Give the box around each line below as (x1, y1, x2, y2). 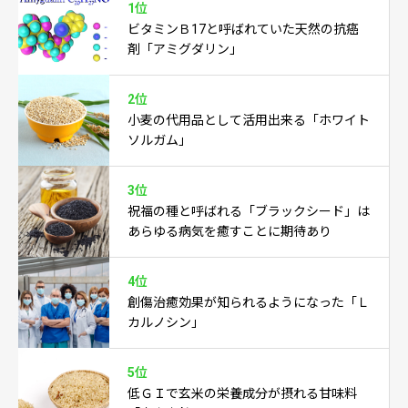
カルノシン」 (127, 314, 204, 330)
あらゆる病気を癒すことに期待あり (127, 223, 331, 239)
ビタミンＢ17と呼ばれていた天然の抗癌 (127, 21, 359, 36)
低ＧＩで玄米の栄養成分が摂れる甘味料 (127, 385, 357, 401)
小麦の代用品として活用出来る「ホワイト (127, 112, 370, 127)
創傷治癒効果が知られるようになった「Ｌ (127, 294, 370, 310)
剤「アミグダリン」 (127, 41, 242, 56)
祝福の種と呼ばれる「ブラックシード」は (127, 203, 370, 219)
